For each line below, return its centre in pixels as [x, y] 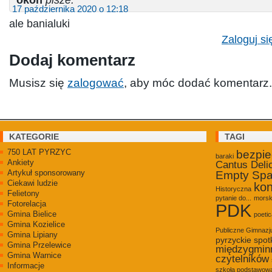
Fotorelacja [27, 203]
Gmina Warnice [34, 255]
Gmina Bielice [32, 214]
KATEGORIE [34, 136]
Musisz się [38, 83]
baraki [225, 156]
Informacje [26, 265]
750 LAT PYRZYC [39, 152]
